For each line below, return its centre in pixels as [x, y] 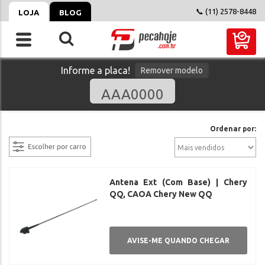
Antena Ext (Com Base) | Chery [178, 182]
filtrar [21, 130]
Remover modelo [172, 70]
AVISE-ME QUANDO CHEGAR [178, 240]
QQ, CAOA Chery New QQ [161, 194]
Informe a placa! [96, 70]
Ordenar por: [233, 129]
